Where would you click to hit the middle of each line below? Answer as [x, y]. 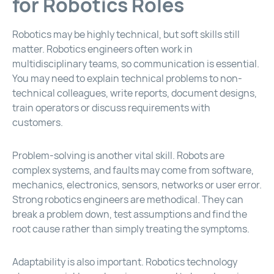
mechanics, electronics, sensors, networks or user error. [137, 185]
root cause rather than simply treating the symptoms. [131, 229]
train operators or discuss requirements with [111, 108]
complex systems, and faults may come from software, [133, 171]
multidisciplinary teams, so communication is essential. [136, 64]
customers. [38, 123]
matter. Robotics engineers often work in [102, 50]
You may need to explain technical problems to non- [127, 79]
